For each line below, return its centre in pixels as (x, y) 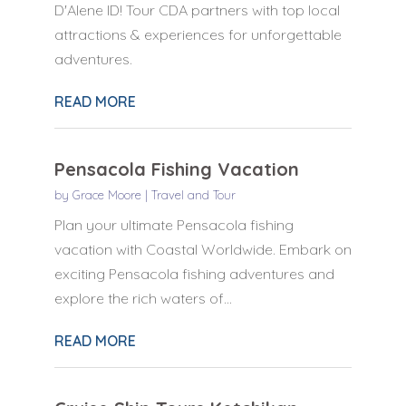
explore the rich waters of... (143, 298)
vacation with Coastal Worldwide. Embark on (203, 249)
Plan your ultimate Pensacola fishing (174, 224)
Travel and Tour (193, 194)
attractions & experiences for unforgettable (198, 34)
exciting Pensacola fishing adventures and (194, 273)
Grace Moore (106, 194)
